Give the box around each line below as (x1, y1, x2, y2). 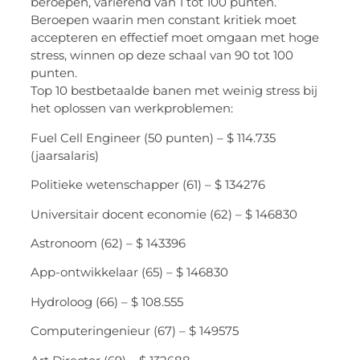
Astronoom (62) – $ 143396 (31, 235, 186, 251)
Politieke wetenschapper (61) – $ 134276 (31, 177, 266, 193)
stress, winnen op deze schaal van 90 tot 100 (31, 47, 294, 63)
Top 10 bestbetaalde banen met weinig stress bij (31, 83, 318, 99)
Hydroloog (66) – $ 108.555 (31, 293, 184, 309)
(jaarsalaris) (31, 147, 100, 163)
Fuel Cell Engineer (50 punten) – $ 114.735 (31, 129, 276, 145)
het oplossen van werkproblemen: (31, 100, 234, 117)
